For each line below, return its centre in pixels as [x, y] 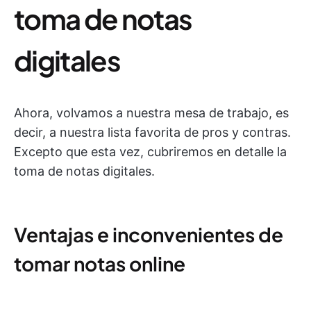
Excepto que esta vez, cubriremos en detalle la [150, 152]
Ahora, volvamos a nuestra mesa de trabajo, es [151, 113]
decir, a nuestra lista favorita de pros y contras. [152, 133]
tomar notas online [100, 264]
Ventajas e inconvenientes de [149, 235]
